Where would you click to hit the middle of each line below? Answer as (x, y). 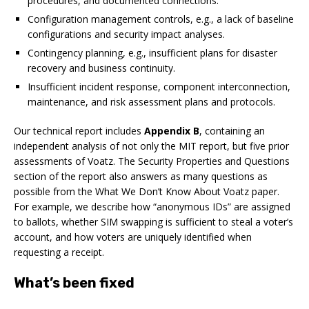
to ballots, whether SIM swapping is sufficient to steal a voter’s (153, 221)
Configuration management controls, (112, 19)
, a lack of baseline (252, 19)
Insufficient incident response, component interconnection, (159, 86)
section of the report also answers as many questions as (141, 176)
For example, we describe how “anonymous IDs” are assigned (152, 206)
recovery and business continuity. (101, 68)
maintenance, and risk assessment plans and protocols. (151, 101)
